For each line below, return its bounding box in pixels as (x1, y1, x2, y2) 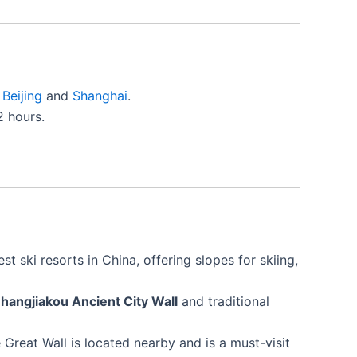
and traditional (178, 292, 269, 309)
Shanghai (73, 87, 127, 104)
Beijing (2, 87, 42, 104)
